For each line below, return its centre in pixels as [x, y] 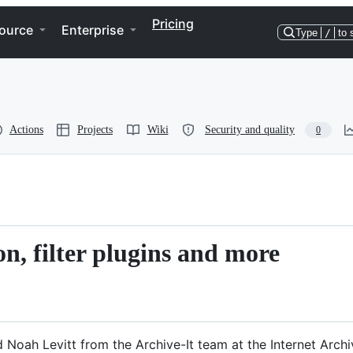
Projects [95, 130]
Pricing [173, 24]
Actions [26, 130]
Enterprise [93, 30]
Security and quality [250, 130]
